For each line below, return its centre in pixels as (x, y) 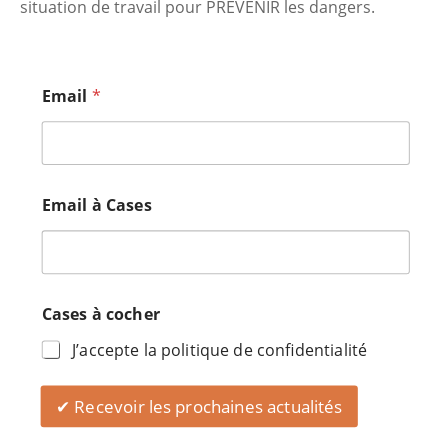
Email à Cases (96, 204)
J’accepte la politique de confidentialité (220, 349)
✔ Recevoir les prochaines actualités (199, 406)
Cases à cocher (101, 313)
